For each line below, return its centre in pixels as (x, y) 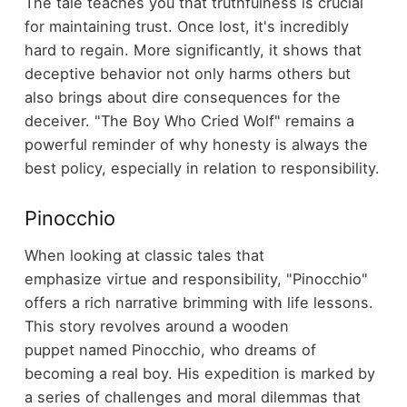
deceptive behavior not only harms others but (187, 74)
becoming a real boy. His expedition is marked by (199, 373)
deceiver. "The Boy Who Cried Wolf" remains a (189, 121)
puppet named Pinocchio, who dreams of (170, 349)
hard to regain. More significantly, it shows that (193, 50)
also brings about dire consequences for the (182, 98)
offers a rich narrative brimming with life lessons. (199, 302)
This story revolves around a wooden (156, 326)
